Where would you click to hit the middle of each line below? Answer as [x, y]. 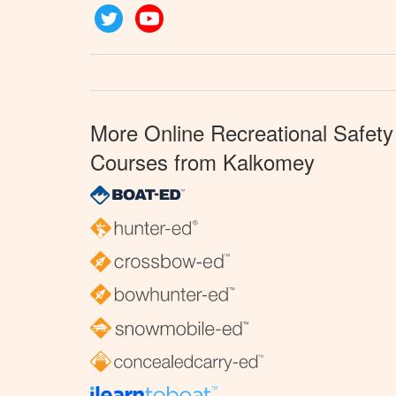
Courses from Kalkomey [202, 161]
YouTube [188, 13]
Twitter [141, 13]
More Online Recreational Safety [242, 132]
